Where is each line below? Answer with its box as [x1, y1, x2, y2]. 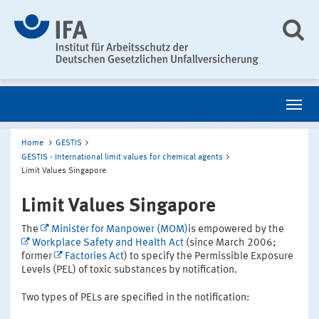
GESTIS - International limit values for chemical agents [21, 152, 223, 162]
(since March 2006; [184, 237, 276, 249]
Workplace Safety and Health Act [32, 237, 184, 249]
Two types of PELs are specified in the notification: [21, 292, 250, 303]
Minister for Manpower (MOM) [51, 224, 188, 235]
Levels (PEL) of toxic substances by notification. [21, 264, 237, 276]
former [21, 251, 54, 262]
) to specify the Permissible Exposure [124, 251, 293, 262]
